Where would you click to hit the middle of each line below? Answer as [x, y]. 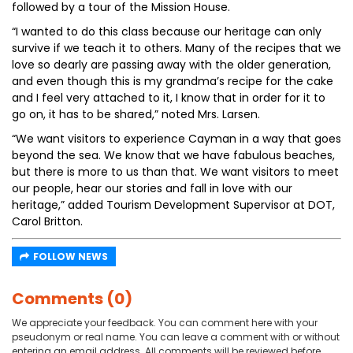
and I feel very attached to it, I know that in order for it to [169, 98]
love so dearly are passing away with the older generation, [171, 65]
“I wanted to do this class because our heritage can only [167, 32]
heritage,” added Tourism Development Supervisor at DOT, [173, 205]
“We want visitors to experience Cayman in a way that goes [176, 139]
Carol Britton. [47, 221]
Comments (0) [72, 299]
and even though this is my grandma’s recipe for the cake [173, 81]
